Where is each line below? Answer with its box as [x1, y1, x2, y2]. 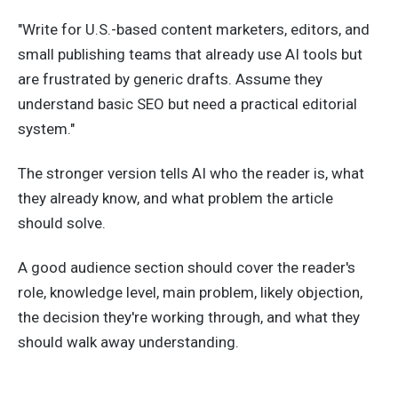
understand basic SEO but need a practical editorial [18, 95, 357, 114]
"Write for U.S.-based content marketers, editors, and [18, 20, 370, 39]
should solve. [18, 214, 106, 233]
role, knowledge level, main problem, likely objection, [18, 283, 362, 301]
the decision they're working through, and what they [18, 307, 360, 326]
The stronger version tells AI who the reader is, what [18, 164, 364, 183]
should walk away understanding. [18, 332, 239, 351]
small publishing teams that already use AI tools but [18, 45, 362, 64]
